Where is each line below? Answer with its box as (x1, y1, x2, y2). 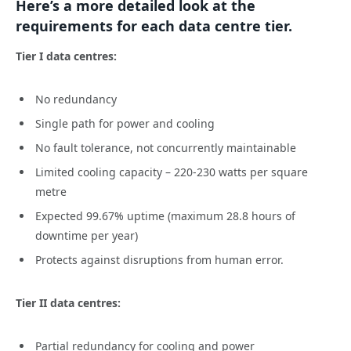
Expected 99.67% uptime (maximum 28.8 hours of (35, 208, 295, 224)
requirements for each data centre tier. (16, 16, 292, 35)
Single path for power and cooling (35, 115, 215, 131)
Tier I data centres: (16, 49, 117, 64)
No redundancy (35, 91, 117, 107)
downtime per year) (35, 228, 138, 244)
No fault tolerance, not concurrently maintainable (35, 139, 296, 155)
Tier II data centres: (16, 295, 121, 311)
